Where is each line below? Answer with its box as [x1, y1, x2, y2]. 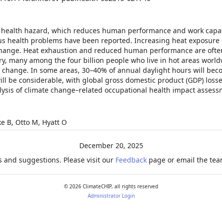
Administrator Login [87, 192, 135, 199]
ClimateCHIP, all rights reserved [81, 182, 158, 190]
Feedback [115, 155, 147, 165]
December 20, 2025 [79, 141, 143, 151]
